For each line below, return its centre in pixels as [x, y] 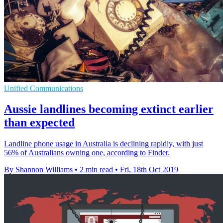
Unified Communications [44, 88]
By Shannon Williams [38, 170]
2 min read [96, 170]
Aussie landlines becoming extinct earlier [109, 109]
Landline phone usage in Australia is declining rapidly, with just [104, 144]
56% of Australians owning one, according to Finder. [87, 153]
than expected [39, 123]
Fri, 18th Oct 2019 [149, 170]
